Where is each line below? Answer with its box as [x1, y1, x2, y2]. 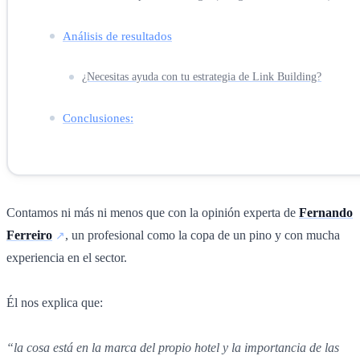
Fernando [299, 205, 353, 219]
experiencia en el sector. [6, 250, 130, 264]
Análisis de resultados [63, 28, 172, 43]
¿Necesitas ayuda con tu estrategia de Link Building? [82, 70, 321, 83]
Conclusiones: [63, 110, 133, 125]
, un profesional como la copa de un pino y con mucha [65, 227, 340, 242]
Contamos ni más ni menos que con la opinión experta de [6, 205, 299, 219]
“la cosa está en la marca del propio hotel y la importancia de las [6, 340, 339, 354]
